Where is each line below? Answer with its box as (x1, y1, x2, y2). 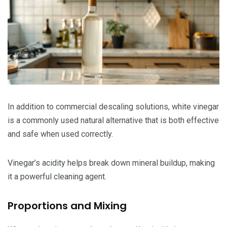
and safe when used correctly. (8, 129, 113, 139)
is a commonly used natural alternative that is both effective (8, 115, 219, 125)
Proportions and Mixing (8, 198, 127, 213)
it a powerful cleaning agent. (8, 171, 106, 181)
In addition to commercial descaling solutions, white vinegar (8, 101, 219, 111)
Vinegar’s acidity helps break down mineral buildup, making (8, 158, 215, 168)
